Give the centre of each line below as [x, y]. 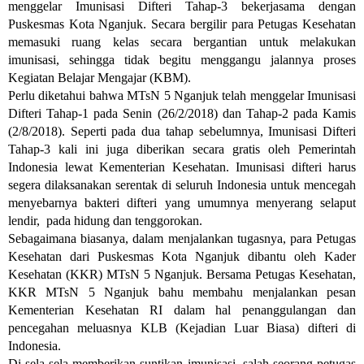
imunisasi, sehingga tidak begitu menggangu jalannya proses [182, 60]
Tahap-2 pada [282, 113]
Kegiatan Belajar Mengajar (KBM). [101, 78]
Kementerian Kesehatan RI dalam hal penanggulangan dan [182, 310]
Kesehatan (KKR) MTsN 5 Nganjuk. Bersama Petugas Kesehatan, [182, 274]
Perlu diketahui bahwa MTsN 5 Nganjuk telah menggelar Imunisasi [182, 95]
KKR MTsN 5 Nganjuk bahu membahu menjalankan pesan [182, 292]
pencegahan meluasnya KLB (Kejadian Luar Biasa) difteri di [182, 328]
